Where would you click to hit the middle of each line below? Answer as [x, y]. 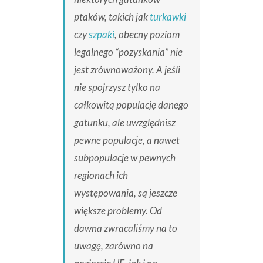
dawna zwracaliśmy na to [125, 228]
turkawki [168, 17]
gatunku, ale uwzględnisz [124, 123]
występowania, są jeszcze [125, 193]
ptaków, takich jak [112, 17]
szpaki [101, 35]
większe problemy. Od [118, 211]
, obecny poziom [147, 35]
